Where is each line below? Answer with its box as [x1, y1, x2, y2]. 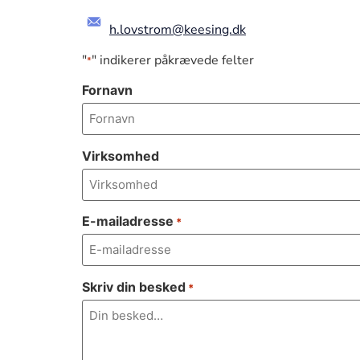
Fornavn [82, 82, 133, 99]
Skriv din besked [82, 279, 186, 296]
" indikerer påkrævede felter [92, 51, 254, 70]
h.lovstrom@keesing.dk [109, 20, 246, 39]
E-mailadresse [82, 213, 174, 230]
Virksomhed [82, 147, 159, 164]
